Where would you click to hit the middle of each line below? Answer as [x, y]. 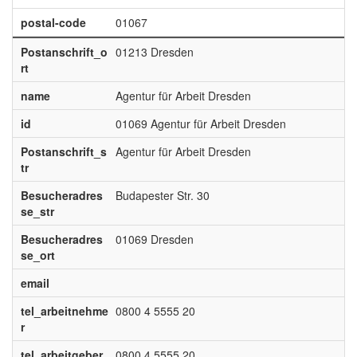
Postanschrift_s [63, 151]
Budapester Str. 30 [162, 195]
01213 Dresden [154, 52]
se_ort [37, 255]
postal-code [53, 22]
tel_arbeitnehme [64, 311]
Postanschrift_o [64, 52]
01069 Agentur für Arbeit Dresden [200, 124]
